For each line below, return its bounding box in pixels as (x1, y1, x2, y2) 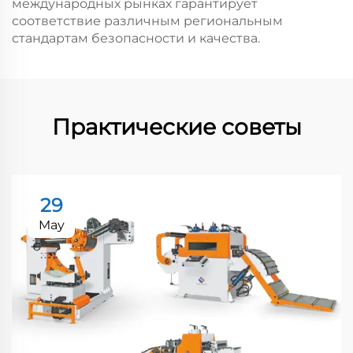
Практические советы (51, 113, 302, 140)
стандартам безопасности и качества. (12, 30, 260, 46)
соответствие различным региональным (12, 13, 283, 28)
